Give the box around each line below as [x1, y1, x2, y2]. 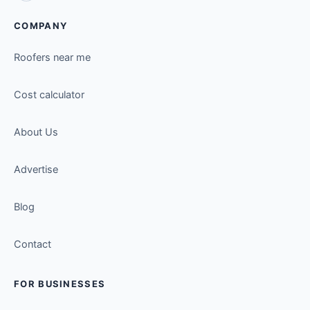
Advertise [14, 163, 58, 176]
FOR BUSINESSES [14, 277, 106, 289]
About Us [14, 125, 58, 138]
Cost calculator [14, 88, 84, 101]
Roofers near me [14, 51, 91, 64]
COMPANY [14, 19, 68, 31]
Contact [14, 237, 51, 250]
